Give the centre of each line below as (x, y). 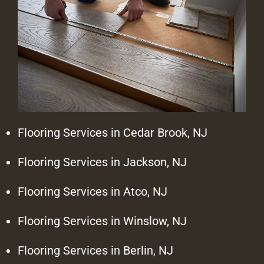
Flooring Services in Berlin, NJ (95, 251)
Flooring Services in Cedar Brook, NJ (113, 133)
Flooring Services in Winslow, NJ (102, 221)
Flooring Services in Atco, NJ (93, 192)
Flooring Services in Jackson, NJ (102, 162)
